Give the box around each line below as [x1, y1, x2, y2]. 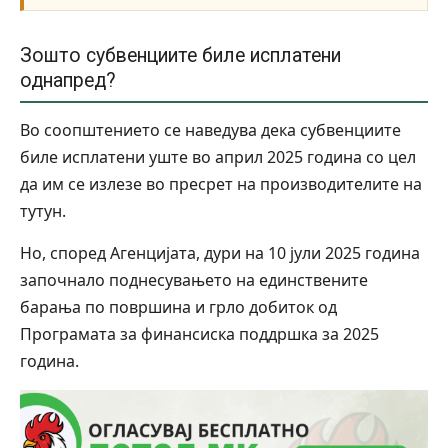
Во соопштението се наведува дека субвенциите [20, 119, 401, 142]
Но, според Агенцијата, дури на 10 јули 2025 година [20, 242, 420, 265]
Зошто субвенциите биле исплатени [20, 44, 341, 68]
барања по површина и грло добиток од [20, 296, 337, 319]
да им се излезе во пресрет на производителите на [20, 173, 422, 196]
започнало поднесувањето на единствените [20, 269, 368, 292]
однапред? [20, 69, 116, 93]
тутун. [20, 200, 66, 223]
